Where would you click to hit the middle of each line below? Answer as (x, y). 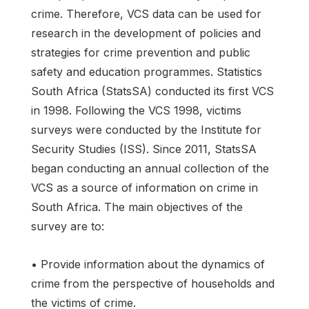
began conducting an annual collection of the (150, 168)
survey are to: (68, 226)
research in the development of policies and (146, 33)
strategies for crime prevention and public (141, 52)
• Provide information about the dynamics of (148, 264)
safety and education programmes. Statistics (147, 71)
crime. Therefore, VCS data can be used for (146, 13)
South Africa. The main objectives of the (137, 207)
